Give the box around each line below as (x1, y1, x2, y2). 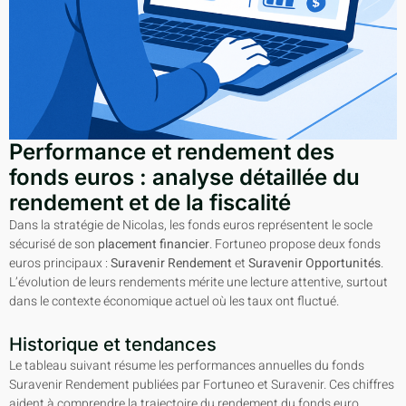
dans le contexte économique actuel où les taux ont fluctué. (9, 291, 339, 311)
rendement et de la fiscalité (9, 188, 291, 216)
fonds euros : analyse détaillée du (9, 163, 360, 190)
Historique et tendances (9, 333, 217, 356)
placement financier (98, 234, 209, 254)
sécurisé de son (9, 234, 98, 254)
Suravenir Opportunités (248, 253, 381, 273)
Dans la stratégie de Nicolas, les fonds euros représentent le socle (9, 215, 372, 235)
